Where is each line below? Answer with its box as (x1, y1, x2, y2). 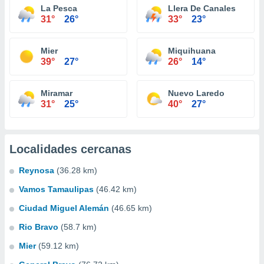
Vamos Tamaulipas (19, 184, 94, 194)
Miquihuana (168, 46, 216, 55)
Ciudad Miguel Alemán (19, 203, 109, 213)
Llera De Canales (168, 4, 236, 13)
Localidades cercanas (9, 143, 131, 156)
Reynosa (19, 166, 54, 175)
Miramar (41, 88, 72, 98)
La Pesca (41, 4, 77, 13)
